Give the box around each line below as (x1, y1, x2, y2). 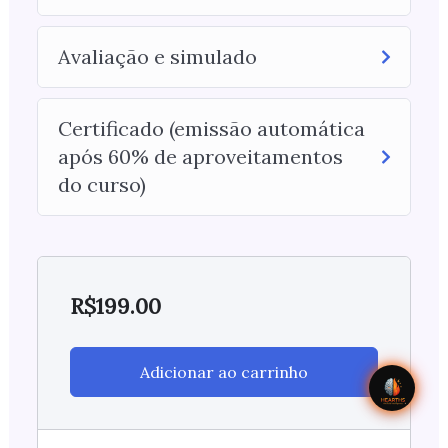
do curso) (57, 172, 146, 198)
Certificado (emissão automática (57, 116, 365, 142)
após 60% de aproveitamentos (57, 144, 343, 170)
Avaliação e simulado (57, 44, 257, 70)
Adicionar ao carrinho (140, 362, 308, 383)
